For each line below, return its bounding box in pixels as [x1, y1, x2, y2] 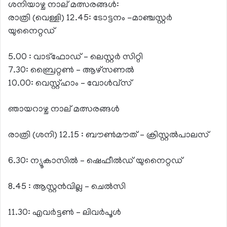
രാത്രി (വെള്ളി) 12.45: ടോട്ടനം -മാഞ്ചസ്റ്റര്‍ [8, 13, 172, 24]
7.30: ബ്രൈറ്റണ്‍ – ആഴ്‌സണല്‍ [8, 65, 134, 76]
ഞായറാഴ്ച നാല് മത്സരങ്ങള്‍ [8, 104, 120, 115]
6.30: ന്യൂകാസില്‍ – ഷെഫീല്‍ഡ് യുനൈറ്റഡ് [8, 156, 183, 167]
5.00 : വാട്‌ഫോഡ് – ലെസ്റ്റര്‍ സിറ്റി [8, 52, 143, 63]
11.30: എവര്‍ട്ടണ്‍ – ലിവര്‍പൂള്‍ [8, 208, 121, 218]
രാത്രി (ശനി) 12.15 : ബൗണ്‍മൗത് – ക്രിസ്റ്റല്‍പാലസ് [8, 130, 209, 141]
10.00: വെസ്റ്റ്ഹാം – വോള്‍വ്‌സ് [8, 79, 132, 89]
